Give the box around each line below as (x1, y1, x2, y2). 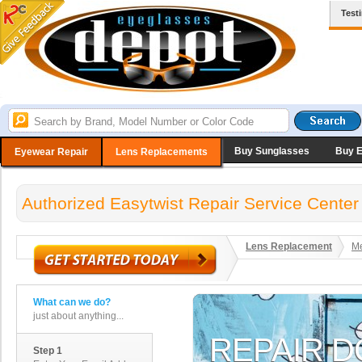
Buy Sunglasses (234, 145, 309, 157)
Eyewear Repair (15, 146, 88, 158)
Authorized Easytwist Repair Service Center (22, 194, 359, 213)
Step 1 (33, 345, 62, 356)
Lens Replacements (116, 146, 208, 158)
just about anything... (33, 310, 124, 322)
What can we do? (33, 297, 111, 308)
